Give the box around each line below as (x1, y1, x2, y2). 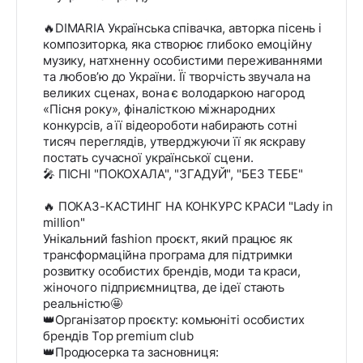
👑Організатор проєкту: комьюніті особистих (43, 312, 305, 328)
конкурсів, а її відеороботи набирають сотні (43, 117, 297, 134)
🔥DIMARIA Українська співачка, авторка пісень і (43, 20, 322, 36)
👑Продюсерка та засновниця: (43, 344, 222, 361)
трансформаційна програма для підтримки (43, 247, 293, 263)
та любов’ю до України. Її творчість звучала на (43, 69, 311, 85)
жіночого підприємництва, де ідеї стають (43, 280, 284, 296)
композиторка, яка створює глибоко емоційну (43, 36, 312, 53)
